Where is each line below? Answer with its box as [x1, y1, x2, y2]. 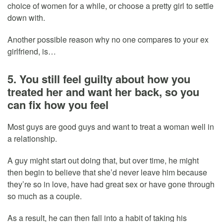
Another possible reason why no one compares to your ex [7, 33, 209, 45]
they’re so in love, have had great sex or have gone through [7, 178, 215, 190]
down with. [7, 11, 45, 23]
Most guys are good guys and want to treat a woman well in [7, 120, 214, 132]
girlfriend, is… [7, 45, 56, 57]
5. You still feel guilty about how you [7, 70, 190, 87]
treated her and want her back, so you [7, 83, 199, 100]
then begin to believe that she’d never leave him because [7, 166, 207, 178]
